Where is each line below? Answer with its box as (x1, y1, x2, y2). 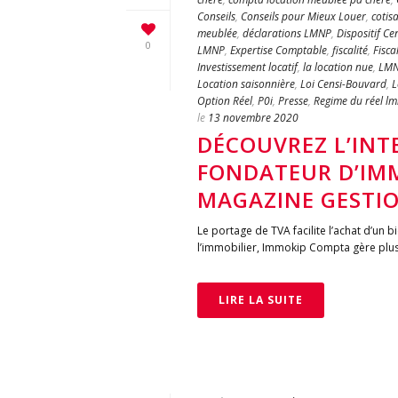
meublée (197, 26, 237, 41)
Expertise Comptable (230, 43, 327, 58)
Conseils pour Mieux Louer (241, 9, 366, 24)
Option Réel (197, 93, 252, 108)
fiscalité (332, 43, 368, 58)
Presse (278, 93, 308, 108)
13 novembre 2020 (208, 110, 298, 125)
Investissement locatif (197, 60, 298, 75)
